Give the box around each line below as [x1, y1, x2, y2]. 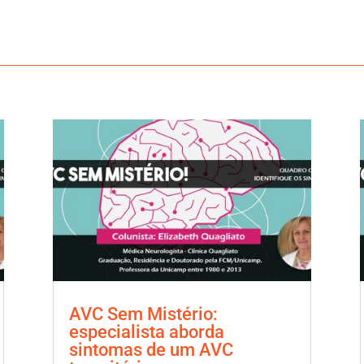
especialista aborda [68, 321, 224, 342]
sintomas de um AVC [68, 339, 233, 360]
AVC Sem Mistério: [68, 303, 218, 324]
